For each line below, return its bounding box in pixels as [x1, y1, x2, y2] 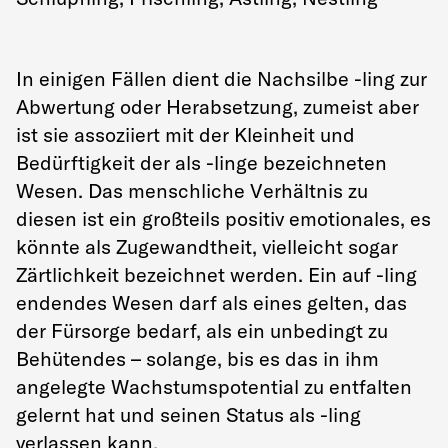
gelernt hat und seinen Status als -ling [16, 402, 361, 427]
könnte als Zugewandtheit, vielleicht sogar [16, 234, 398, 259]
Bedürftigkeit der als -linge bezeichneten [16, 150, 387, 175]
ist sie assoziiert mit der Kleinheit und [16, 122, 355, 147]
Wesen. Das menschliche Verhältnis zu [16, 178, 368, 203]
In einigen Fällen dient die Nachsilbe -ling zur [16, 66, 427, 91]
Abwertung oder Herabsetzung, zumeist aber [16, 94, 419, 119]
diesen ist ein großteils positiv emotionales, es [16, 206, 431, 231]
